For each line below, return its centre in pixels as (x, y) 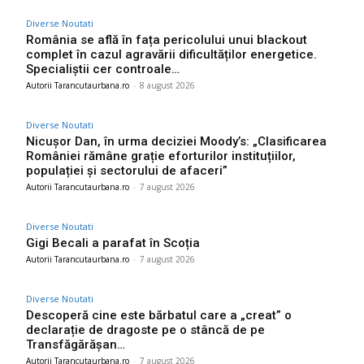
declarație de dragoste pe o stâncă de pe (145, 330)
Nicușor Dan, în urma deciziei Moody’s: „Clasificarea (176, 142)
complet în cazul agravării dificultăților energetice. (171, 55)
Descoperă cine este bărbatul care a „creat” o (159, 316)
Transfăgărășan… (76, 345)
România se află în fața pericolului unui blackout (167, 40)
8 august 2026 (167, 86)
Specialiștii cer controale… (103, 69)
